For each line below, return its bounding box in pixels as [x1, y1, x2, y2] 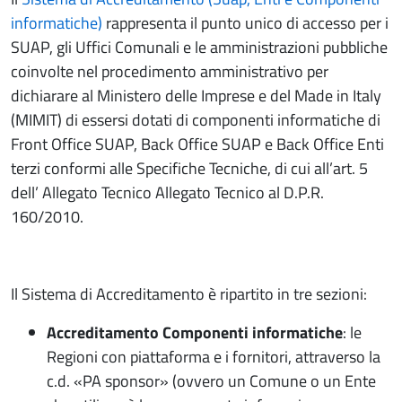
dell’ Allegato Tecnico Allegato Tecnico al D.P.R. [11, 180, 324, 205]
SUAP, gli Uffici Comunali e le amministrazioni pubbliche [11, 35, 388, 59]
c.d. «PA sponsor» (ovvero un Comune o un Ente [47, 369, 376, 393]
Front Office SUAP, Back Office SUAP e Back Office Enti [11, 132, 384, 156]
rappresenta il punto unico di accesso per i [106, 11, 389, 35]
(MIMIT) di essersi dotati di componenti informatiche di [11, 108, 380, 132]
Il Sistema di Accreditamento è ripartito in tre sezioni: [11, 282, 367, 306]
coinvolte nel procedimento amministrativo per [11, 59, 328, 83]
